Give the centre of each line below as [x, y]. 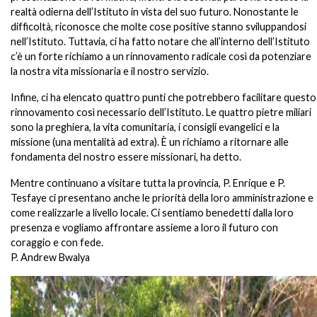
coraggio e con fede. [57, 242]
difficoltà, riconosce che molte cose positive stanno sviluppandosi [158, 27]
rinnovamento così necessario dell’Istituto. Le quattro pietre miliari [161, 112]
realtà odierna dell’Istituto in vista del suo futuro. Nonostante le [155, 12]
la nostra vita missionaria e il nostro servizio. [110, 71]
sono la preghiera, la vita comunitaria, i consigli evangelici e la [145, 127]
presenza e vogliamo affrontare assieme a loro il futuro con [144, 227]
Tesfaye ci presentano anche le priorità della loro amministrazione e [162, 198]
